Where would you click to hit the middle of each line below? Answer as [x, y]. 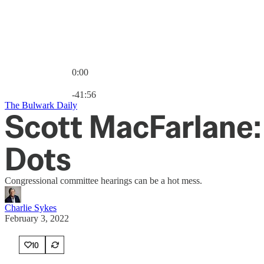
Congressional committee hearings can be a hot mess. [103, 181]
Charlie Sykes [31, 208]
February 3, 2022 [37, 218]
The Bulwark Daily [41, 105]
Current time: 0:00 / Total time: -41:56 [142, 82]
